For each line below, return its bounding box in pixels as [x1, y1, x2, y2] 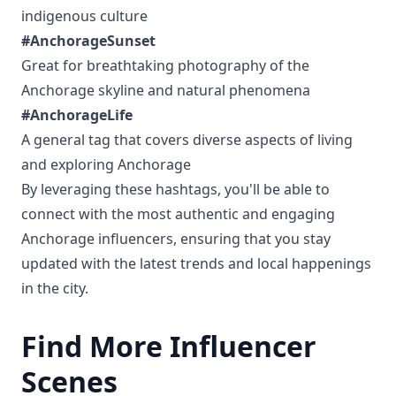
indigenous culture [21, 6, 148, 26]
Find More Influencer [21, 327, 316, 365]
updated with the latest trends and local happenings [21, 254, 371, 273]
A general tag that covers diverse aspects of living [21, 130, 353, 149]
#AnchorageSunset [21, 31, 156, 50]
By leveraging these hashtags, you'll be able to [21, 179, 330, 199]
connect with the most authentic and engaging [21, 204, 335, 224]
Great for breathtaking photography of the [21, 56, 309, 75]
